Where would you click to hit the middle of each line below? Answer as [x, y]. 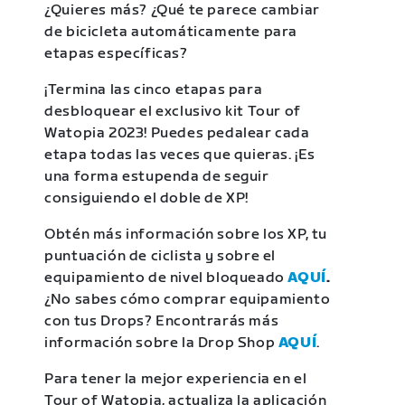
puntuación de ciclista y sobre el [160, 256]
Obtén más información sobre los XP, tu [186, 235]
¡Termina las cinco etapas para [154, 90]
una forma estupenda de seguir [157, 177]
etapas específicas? [116, 54]
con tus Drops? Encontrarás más [162, 321]
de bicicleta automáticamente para [171, 32]
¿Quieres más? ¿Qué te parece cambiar [182, 10]
